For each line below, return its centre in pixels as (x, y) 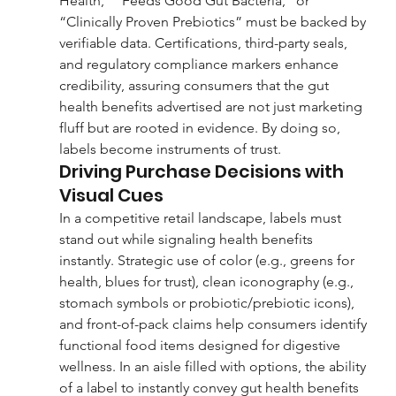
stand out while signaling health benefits (187, 239)
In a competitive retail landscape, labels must (202, 217)
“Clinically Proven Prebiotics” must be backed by (214, 21)
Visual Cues (111, 195)
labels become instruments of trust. (170, 148)
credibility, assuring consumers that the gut (195, 85)
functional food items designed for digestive (201, 345)
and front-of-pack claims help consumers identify (214, 324)
